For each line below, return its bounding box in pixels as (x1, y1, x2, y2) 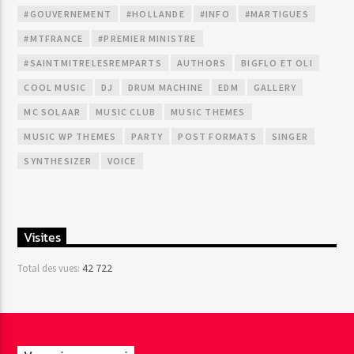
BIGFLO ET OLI (241, 57, 313, 70)
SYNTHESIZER (24, 155, 92, 168)
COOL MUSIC (24, 81, 87, 94)
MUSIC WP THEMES (24, 130, 117, 143)
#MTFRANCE (24, 32, 84, 45)
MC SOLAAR (24, 106, 81, 119)
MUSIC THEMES (171, 106, 246, 119)
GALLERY (253, 81, 297, 94)
